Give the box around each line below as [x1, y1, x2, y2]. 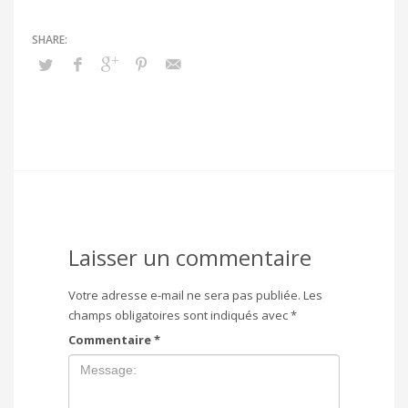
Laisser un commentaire [68, 242, 311, 273]
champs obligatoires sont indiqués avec [68, 307, 291, 324]
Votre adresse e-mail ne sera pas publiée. [68, 287, 301, 304]
